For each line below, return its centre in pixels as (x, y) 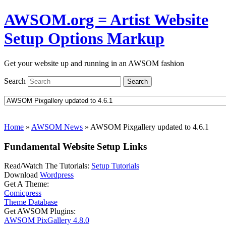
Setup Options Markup (84, 39)
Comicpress (23, 193)
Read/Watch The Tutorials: (48, 166)
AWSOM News (57, 127)
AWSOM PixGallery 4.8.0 (47, 220)
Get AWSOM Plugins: (40, 211)
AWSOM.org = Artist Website (106, 20)
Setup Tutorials (115, 166)
